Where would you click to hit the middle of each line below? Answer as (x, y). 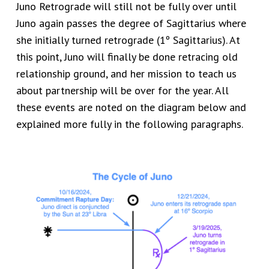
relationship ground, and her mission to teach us (126, 74)
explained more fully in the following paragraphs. (129, 124)
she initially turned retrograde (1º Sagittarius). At (128, 40)
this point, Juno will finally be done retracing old (127, 57)
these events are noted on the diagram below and (131, 107)
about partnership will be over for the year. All (122, 90)
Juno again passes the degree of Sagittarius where (131, 23)
